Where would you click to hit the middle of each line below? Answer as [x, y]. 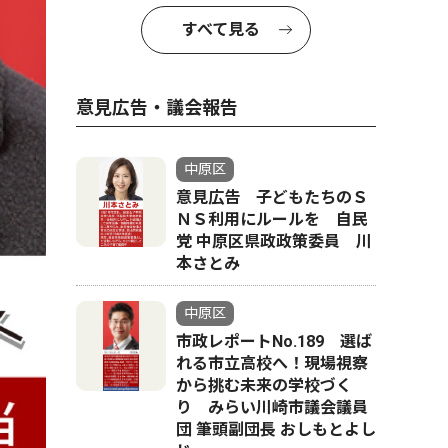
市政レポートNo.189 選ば [274, 341]
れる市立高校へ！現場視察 [272, 363]
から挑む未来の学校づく [264, 385]
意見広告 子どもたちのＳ [272, 197]
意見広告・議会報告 [157, 107]
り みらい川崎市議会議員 [272, 407]
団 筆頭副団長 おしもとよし [276, 429]
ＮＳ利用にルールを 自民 [272, 219]
